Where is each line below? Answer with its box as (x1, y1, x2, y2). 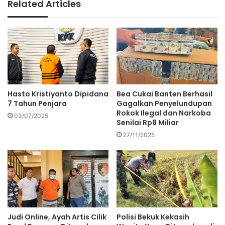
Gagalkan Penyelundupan (117, 98, 212, 109)
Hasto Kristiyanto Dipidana (8, 89, 108, 99)
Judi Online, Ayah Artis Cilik (8, 211, 106, 222)
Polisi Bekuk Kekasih (117, 211, 189, 222)
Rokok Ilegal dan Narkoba (117, 108, 211, 119)
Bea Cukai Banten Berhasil (117, 89, 212, 99)
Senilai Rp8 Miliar (117, 118, 179, 128)
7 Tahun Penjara (8, 98, 67, 109)
